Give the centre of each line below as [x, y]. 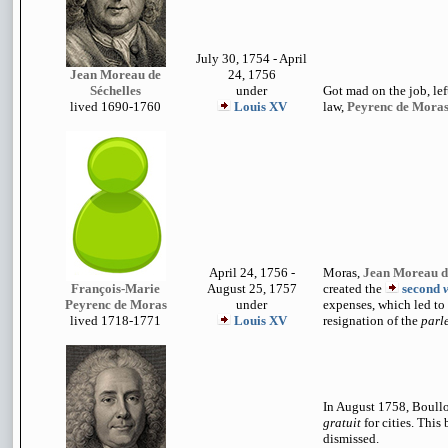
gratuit [342, 422]
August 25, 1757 [251, 288]
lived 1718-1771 [115, 320]
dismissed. [351, 438]
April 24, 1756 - [251, 272]
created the [354, 288]
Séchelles [115, 90]
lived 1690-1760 [115, 106]
